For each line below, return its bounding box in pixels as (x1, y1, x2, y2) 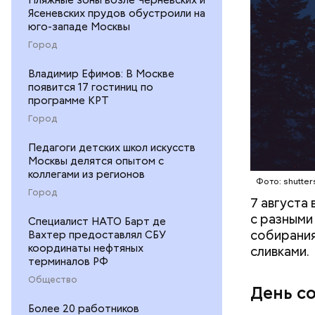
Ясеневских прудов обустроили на (28, 6, 205, 20)
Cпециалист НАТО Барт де (28, 214, 166, 229)
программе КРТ (28, 93, 109, 108)
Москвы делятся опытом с (28, 153, 164, 168)
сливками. (250, 243, 310, 261)
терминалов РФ (28, 254, 108, 269)
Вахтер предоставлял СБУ (28, 227, 166, 242)
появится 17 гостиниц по (28, 79, 153, 94)
